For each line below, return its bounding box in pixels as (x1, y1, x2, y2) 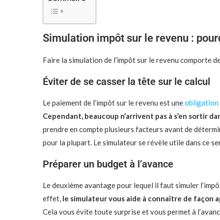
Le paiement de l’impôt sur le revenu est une (43, 98, 185, 107)
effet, (43, 194, 62, 203)
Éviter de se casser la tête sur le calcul (43, 76, 210, 87)
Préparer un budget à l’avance (43, 158, 173, 170)
